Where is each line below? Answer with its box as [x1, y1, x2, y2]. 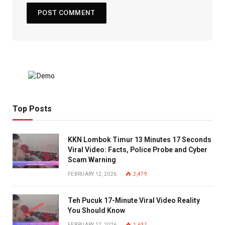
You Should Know [68, 206, 125, 215]
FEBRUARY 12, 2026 [68, 171, 117, 177]
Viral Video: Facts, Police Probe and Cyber [68, 146, 207, 154]
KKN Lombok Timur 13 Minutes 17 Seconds [68, 136, 211, 144]
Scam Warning [68, 156, 116, 164]
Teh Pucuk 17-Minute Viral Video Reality [68, 196, 200, 205]
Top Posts [13, 104, 52, 114]
